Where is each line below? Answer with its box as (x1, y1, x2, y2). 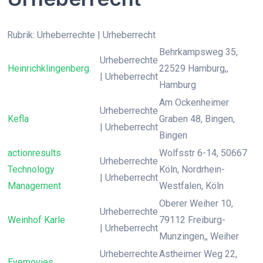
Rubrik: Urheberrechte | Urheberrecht (7, 29, 156, 41)
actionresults (8, 147, 61, 159)
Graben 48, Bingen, (159, 113, 235, 124)
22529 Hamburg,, (159, 63, 228, 74)
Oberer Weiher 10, (159, 198, 233, 209)
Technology (8, 164, 55, 175)
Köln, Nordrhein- (159, 164, 225, 175)
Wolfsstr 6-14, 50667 (159, 147, 247, 159)
